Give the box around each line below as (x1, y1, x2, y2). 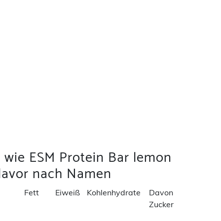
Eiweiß (55, 187, 80, 198)
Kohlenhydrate (86, 187, 141, 198)
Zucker (149, 199, 174, 210)
